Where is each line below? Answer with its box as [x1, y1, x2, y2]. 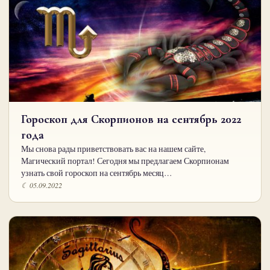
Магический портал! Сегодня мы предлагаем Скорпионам [21, 155, 229, 166]
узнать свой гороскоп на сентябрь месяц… [21, 167, 172, 178]
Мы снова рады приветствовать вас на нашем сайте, [21, 143, 206, 154]
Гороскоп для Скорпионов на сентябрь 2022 [21, 111, 241, 127]
